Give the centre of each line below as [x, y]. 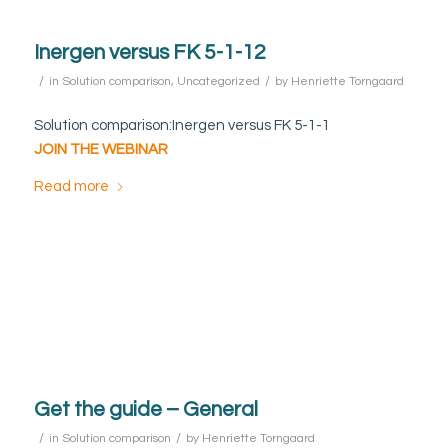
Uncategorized [218, 81]
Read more [71, 187]
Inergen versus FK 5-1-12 [149, 52]
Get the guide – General [145, 409]
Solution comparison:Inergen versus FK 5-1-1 [181, 126]
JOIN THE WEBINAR [100, 150]
